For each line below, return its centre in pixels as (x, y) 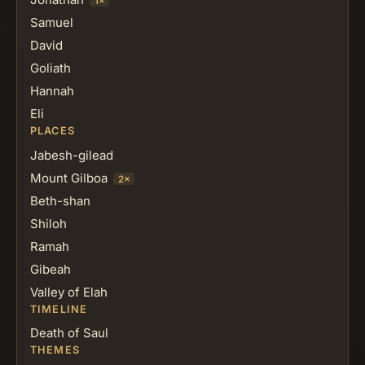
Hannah (52, 90)
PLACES (53, 130)
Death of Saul (69, 333)
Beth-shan (60, 200)
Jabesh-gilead (72, 155)
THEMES (55, 350)
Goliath (51, 68)
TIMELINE (59, 309)
